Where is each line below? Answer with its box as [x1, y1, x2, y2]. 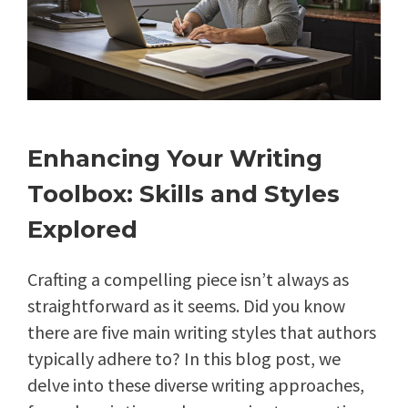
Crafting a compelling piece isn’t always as [27, 267, 349, 291]
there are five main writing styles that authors [27, 320, 376, 343]
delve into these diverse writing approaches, [27, 372, 364, 396]
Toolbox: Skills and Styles [27, 178, 340, 209]
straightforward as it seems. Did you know [27, 293, 345, 317]
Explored [27, 214, 138, 244]
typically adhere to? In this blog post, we [27, 346, 341, 370]
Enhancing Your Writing [27, 143, 322, 173]
